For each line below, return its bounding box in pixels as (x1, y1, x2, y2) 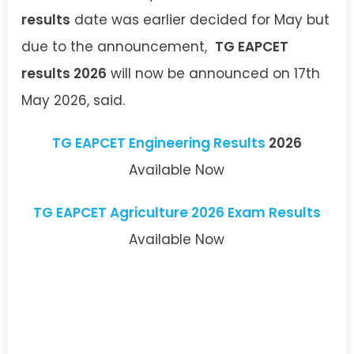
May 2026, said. (21, 91, 125, 110)
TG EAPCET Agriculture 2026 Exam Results (32, 203, 321, 222)
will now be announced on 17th (107, 64, 320, 83)
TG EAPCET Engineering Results (51, 134, 265, 153)
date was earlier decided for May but (70, 10, 330, 29)
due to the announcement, (21, 37, 215, 56)
